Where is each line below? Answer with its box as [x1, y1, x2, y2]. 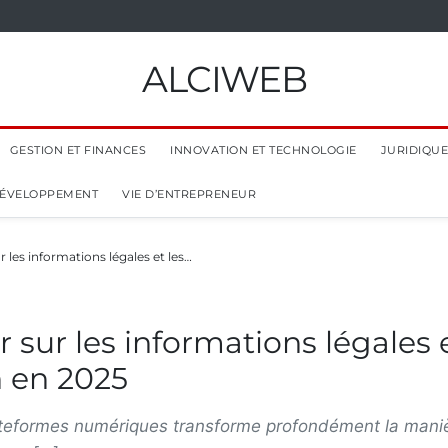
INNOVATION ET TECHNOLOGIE [170, 143, 357, 157]
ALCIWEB [141, 57, 307, 101]
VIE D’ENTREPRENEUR [122, 187, 256, 201]
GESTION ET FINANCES [9, 143, 146, 157]
